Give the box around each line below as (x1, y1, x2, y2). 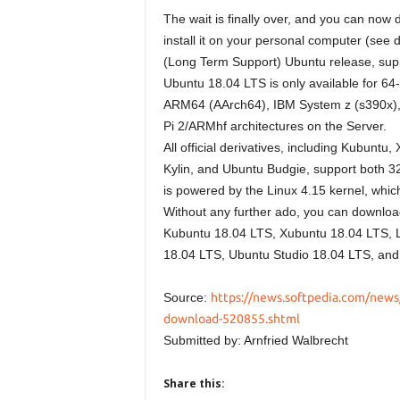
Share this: (162, 376, 225, 391)
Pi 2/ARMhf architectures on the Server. (162, 119, 387, 133)
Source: (162, 290, 211, 304)
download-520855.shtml (162, 312, 300, 326)
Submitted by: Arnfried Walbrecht (162, 333, 348, 347)
